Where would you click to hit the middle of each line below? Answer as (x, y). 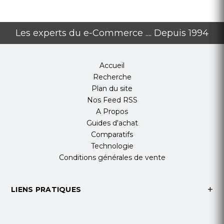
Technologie (112, 146)
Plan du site (112, 89)
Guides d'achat (112, 123)
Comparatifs (112, 135)
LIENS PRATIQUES (46, 190)
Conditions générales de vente (112, 158)
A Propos (112, 112)
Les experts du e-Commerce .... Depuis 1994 (112, 33)
